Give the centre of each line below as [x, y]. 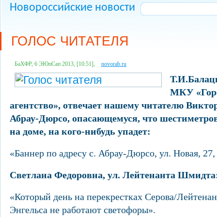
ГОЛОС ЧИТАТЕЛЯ [70, 41]
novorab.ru [114, 64]
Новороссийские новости [72, 8]
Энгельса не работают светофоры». [83, 210]
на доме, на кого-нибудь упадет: [80, 131]
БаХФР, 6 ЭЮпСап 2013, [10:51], [55, 64]
